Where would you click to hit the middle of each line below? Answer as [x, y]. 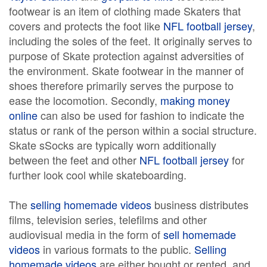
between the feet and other [74, 160]
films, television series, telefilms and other [108, 219]
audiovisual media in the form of [86, 234]
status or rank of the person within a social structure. [133, 130]
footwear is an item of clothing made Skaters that [125, 11]
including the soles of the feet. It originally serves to [131, 41]
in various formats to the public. [117, 249]
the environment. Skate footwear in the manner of [126, 70]
